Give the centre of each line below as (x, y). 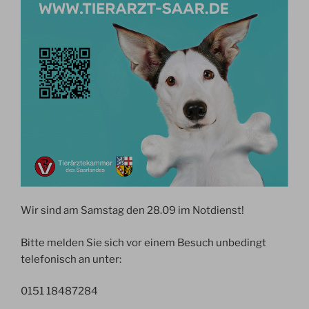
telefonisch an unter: (71, 259)
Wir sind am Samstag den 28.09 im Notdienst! (132, 211)
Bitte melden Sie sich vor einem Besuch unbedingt (143, 242)
